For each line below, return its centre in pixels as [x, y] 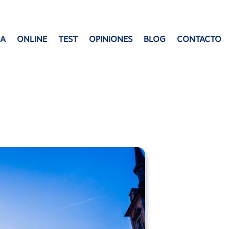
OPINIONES [110, 39]
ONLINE [32, 39]
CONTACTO [199, 39]
